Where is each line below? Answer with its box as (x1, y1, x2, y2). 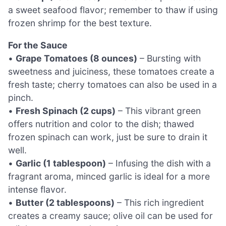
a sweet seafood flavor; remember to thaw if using (8, 5, 218, 16)
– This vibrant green (116, 105, 201, 116)
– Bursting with (137, 52, 201, 64)
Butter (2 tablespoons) (16, 197, 115, 208)
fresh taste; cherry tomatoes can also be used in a (8, 79, 217, 90)
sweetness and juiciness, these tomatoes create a (8, 66, 214, 77)
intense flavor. (8, 184, 67, 195)
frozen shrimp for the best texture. (8, 18, 152, 29)
